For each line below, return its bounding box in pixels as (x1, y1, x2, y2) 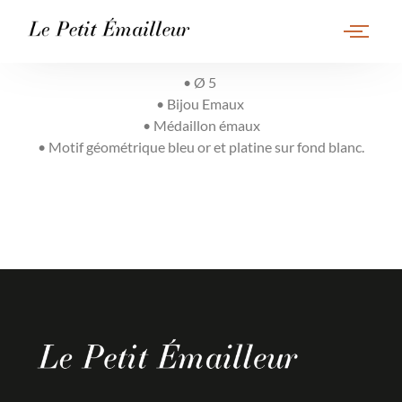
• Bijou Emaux (155, 95, 247, 112)
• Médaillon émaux (142, 117, 260, 134)
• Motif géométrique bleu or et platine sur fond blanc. (38, 138, 364, 155)
